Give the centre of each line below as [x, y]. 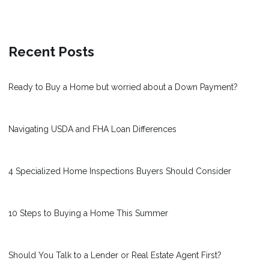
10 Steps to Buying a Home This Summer [88, 213]
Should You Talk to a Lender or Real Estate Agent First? [115, 255]
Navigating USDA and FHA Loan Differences [92, 129]
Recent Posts [51, 51]
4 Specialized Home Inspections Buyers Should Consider [120, 171]
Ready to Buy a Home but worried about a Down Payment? [123, 87]
